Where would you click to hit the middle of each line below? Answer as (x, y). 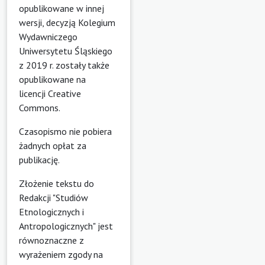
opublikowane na (52, 79)
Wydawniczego (48, 36)
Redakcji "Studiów (54, 197)
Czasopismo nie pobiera (65, 131)
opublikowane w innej (62, 8)
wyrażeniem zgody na (61, 254)
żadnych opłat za (53, 145)
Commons (39, 107)
